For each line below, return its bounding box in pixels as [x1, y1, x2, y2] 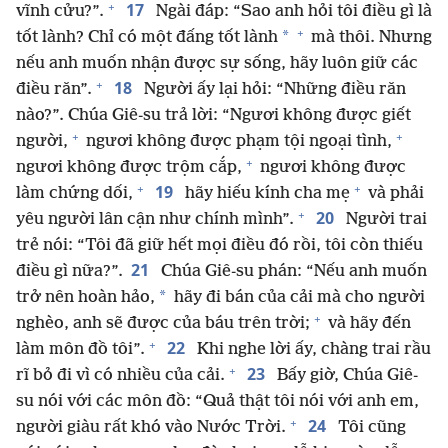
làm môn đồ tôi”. [16, 340, 145, 360]
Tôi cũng [334, 418, 406, 438]
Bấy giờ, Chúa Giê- [273, 366, 418, 386]
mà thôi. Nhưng [307, 28, 432, 48]
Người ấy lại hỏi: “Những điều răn [140, 80, 406, 100]
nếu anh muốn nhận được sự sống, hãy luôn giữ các [16, 54, 418, 74]
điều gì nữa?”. [16, 262, 123, 282]
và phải [364, 184, 424, 204]
